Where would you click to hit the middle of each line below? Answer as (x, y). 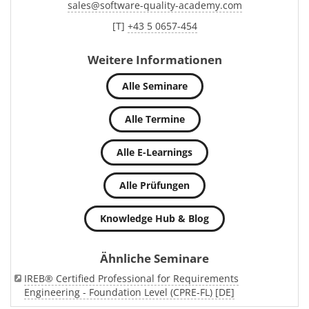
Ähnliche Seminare (154, 258)
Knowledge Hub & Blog (154, 218)
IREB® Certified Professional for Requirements (131, 278)
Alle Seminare (154, 86)
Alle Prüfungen (154, 185)
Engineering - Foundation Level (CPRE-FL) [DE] (129, 292)
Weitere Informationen (154, 60)
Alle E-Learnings (154, 152)
